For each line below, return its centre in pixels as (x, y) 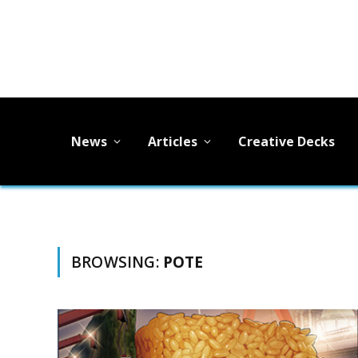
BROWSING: (117, 262)
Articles (173, 141)
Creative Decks (286, 141)
